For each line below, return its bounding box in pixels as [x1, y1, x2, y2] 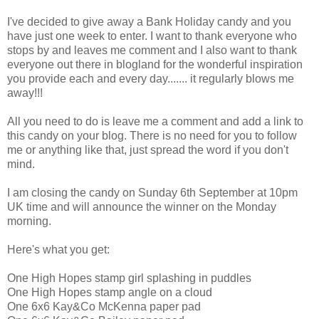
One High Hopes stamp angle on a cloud [7, 286, 212, 298]
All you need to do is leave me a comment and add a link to [7, 115, 303, 127]
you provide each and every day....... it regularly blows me [7, 72, 294, 85]
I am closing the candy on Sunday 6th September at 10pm [7, 186, 298, 199]
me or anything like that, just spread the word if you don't [7, 143, 288, 156]
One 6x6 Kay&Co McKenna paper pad [7, 300, 201, 313]
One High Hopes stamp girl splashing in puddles [7, 271, 251, 284]
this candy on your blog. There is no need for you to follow [7, 129, 297, 142]
